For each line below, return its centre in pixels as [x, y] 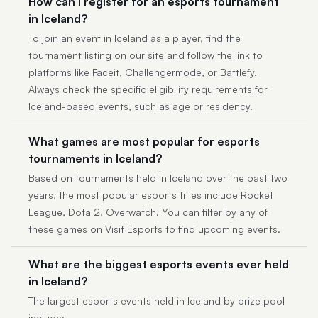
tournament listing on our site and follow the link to [146, 55]
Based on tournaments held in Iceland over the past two [158, 178]
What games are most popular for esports [144, 141]
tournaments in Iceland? [95, 158]
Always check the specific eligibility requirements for [148, 89]
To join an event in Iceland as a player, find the [135, 38]
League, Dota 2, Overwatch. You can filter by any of [148, 212]
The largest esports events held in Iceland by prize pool [157, 301]
